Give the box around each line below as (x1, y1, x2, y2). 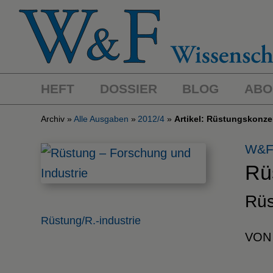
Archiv (41, 113, 65, 124)
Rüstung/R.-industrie (41, 214, 141, 227)
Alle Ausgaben (74, 113, 129, 124)
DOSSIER (99, 82, 157, 96)
